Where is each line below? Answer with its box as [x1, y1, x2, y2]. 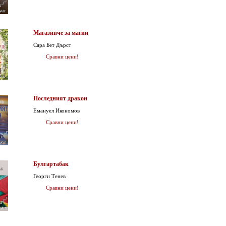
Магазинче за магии [33, 29, 88, 36]
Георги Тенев [33, 173, 66, 179]
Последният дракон [33, 95, 87, 102]
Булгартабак [33, 160, 69, 167]
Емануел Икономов [33, 107, 80, 114]
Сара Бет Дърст [33, 42, 71, 48]
